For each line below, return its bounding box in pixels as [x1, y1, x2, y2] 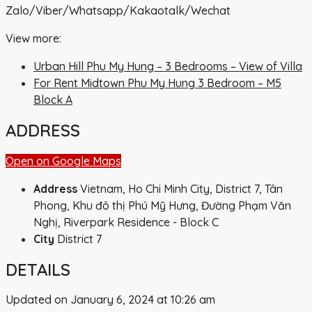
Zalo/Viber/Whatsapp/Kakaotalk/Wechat [6, 3, 231, 17]
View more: [6, 31, 61, 45]
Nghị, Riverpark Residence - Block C [33, 214, 219, 229]
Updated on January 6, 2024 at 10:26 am [6, 292, 215, 307]
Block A [33, 92, 72, 107]
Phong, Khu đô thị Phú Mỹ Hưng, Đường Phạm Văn [33, 198, 291, 212]
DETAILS [6, 258, 70, 280]
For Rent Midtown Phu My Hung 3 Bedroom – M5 [33, 75, 281, 90]
